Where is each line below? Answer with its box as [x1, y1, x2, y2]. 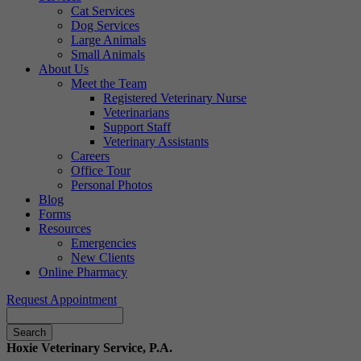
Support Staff [103, 120, 171, 135]
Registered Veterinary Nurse [103, 91, 247, 106]
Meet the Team [71, 77, 147, 91]
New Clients [71, 251, 135, 265]
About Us [39, 62, 89, 77]
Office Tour [71, 164, 131, 178]
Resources [39, 222, 91, 236]
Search [6, 307, 41, 322]
